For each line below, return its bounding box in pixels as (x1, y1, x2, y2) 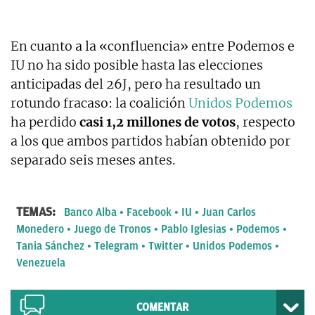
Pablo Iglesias (161, 223, 226, 236)
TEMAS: (16, 205, 58, 219)
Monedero (16, 223, 64, 236)
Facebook (127, 206, 172, 219)
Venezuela (16, 257, 65, 270)
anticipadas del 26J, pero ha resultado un (11, 76, 261, 93)
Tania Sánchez (16, 240, 84, 253)
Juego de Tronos (74, 223, 151, 236)
